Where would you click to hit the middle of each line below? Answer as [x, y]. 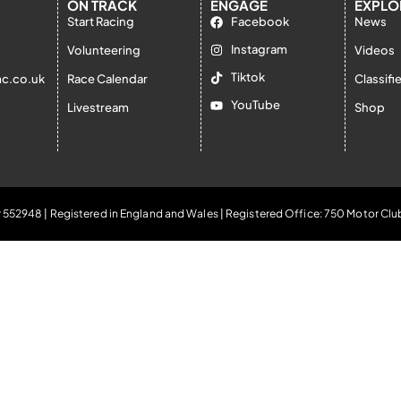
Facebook [260, 21]
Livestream [98, 107]
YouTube [255, 105]
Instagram [259, 49]
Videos [374, 50]
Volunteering [103, 50]
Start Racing [100, 21]
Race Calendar [107, 79]
